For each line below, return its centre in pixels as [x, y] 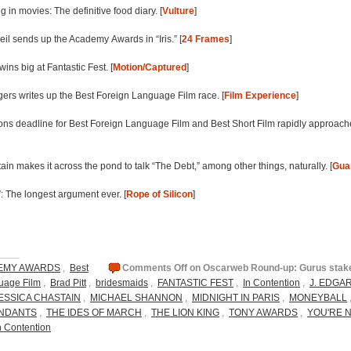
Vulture [178, 11]
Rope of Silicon [159, 194]
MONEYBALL [318, 298]
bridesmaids [122, 283]
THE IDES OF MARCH [94, 313]
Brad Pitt [68, 283]
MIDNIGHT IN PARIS [236, 298]
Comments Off [155, 268]
